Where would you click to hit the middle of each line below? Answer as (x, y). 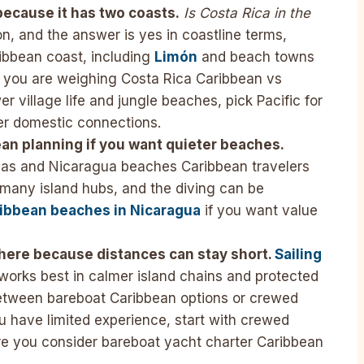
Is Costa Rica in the (245, 13)
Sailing (297, 255)
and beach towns (256, 57)
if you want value (259, 211)
